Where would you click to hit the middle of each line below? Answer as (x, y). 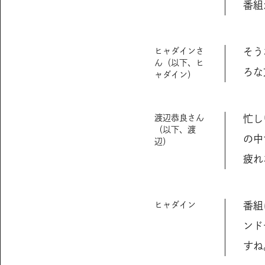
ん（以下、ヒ (179, 62)
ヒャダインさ (179, 51)
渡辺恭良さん (179, 117)
